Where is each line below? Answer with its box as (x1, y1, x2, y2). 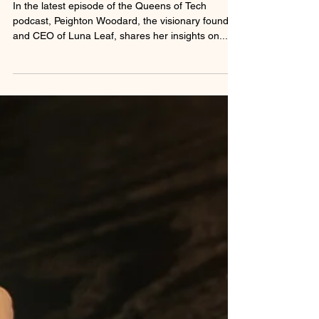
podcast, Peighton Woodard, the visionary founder (13, 46, 238, 58)
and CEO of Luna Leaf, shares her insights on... (13, 61, 228, 73)
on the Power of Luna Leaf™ (13, 2, 234, 22)
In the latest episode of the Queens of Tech (13, 31, 206, 43)
